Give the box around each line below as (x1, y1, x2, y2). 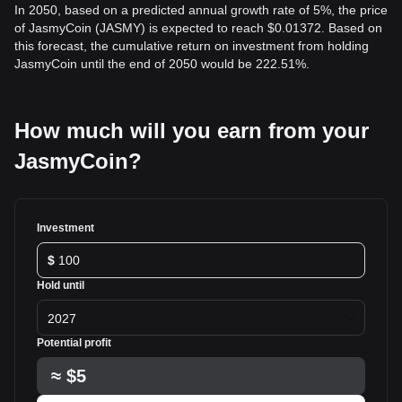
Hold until (37, 279, 84, 292)
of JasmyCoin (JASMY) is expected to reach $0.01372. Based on (14, 21, 382, 35)
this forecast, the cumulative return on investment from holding (14, 39, 369, 53)
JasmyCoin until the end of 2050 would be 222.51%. (14, 57, 310, 71)
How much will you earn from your (14, 118, 369, 143)
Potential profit (37, 336, 111, 349)
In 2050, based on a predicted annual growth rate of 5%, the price (14, 3, 388, 17)
